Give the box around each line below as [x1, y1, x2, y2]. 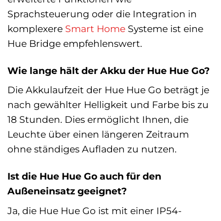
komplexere [7, 22, 65, 35]
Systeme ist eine [125, 22, 203, 35]
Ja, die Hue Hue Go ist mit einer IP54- [7, 204, 182, 217]
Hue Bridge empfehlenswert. [7, 37, 142, 49]
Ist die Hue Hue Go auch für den [7, 170, 161, 183]
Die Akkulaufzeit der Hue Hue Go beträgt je [7, 84, 209, 96]
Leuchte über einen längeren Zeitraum [7, 128, 189, 141]
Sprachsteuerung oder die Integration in [7, 7, 197, 20]
